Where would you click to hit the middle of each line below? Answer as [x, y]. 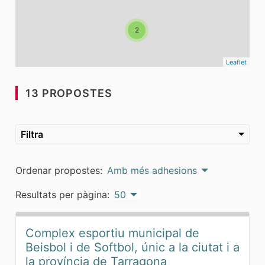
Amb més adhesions [152, 170]
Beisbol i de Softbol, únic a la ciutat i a [132, 247]
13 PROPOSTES [67, 93]
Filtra [32, 134]
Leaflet [236, 62]
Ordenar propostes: [59, 170]
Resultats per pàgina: [62, 194]
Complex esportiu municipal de [112, 233]
